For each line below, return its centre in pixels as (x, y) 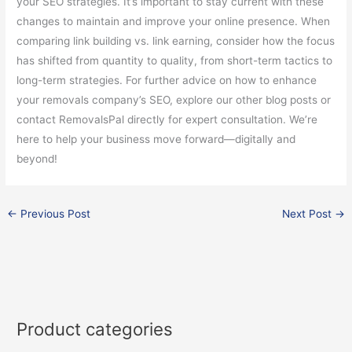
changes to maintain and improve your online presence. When (174, 22)
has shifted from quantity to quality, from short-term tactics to (175, 61)
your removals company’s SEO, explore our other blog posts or (174, 100)
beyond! (37, 159)
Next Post (308, 214)
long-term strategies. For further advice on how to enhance (167, 81)
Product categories (95, 328)
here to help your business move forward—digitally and (156, 139)
